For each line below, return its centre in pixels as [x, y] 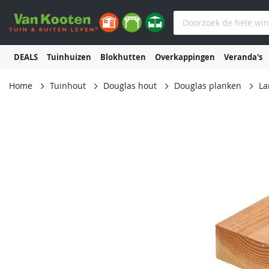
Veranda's [243, 57]
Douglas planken [208, 86]
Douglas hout [130, 86]
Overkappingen [185, 57]
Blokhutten [123, 57]
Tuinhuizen [69, 57]
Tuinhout [68, 86]
